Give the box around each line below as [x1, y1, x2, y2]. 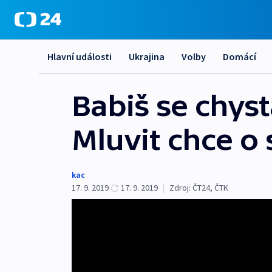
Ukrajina [129, 50, 165, 63]
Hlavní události [47, 50, 112, 63]
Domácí [223, 50, 256, 63]
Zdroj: [169, 182, 191, 193]
